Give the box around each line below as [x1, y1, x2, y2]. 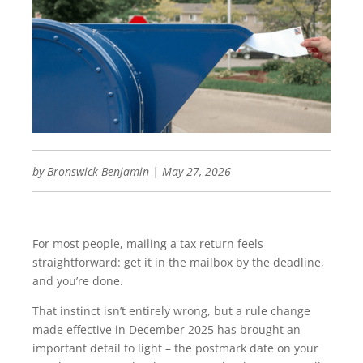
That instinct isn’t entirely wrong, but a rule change [32, 303, 310, 319]
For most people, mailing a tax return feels [32, 236, 263, 252]
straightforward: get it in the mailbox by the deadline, [32, 254, 324, 271]
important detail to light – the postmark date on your [32, 340, 318, 357]
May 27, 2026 [162, 164, 231, 180]
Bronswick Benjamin [47, 164, 149, 180]
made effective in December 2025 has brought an [32, 322, 301, 338]
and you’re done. [32, 273, 126, 289]
